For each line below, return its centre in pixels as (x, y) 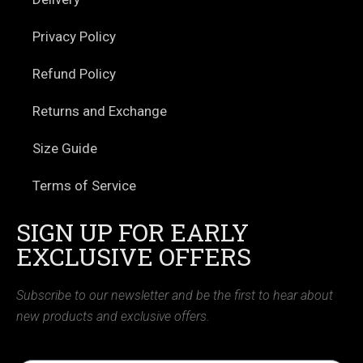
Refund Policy (74, 73)
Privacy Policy (74, 36)
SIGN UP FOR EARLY (132, 232)
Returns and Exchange (100, 111)
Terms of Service (84, 185)
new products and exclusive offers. (113, 316)
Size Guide (65, 148)
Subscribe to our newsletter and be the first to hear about (175, 295)
